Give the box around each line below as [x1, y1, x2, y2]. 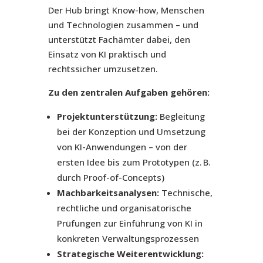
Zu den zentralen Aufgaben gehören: [48, 86, 210, 99]
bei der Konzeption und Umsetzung [56, 126, 205, 138]
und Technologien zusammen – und [48, 19, 198, 31]
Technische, [159, 187, 213, 199]
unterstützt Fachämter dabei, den [48, 33, 190, 46]
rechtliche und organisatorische [56, 202, 191, 214]
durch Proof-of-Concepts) [56, 171, 164, 184]
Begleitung [157, 110, 205, 123]
